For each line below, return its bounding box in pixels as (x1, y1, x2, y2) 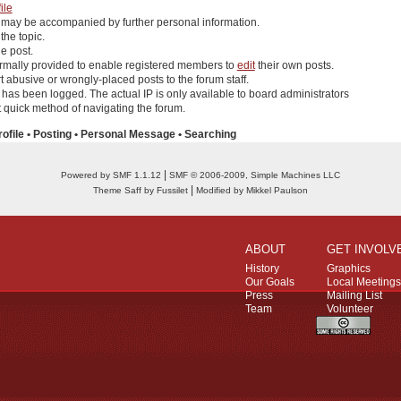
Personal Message (81, 128, 175, 141)
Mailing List (327, 288, 382, 302)
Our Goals (245, 275, 294, 288)
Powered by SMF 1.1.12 (61, 170, 161, 181)
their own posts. (254, 58, 334, 72)
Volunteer (327, 302, 373, 315)
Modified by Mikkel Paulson (196, 185, 308, 196)
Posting (33, 128, 72, 141)
